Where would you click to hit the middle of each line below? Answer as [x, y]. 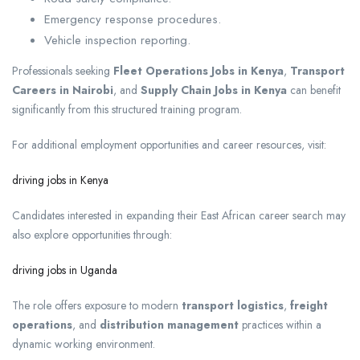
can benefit [314, 90]
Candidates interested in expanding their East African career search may [179, 216]
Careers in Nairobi [63, 90]
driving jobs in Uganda [65, 270]
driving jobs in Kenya [60, 180]
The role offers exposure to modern [97, 306]
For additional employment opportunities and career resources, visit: [169, 145]
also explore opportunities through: [92, 235]
